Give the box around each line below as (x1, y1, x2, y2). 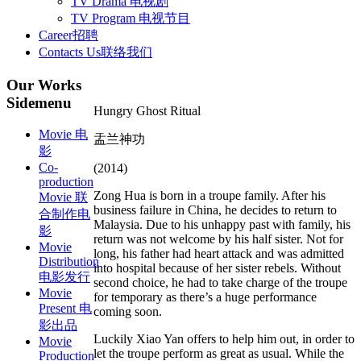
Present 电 (39, 301, 92, 316)
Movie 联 (39, 190, 88, 205)
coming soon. (93, 304, 162, 318)
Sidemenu (6, 93, 72, 111)
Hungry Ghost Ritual (93, 103, 201, 118)
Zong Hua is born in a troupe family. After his (93, 188, 326, 202)
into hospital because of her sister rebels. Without (93, 260, 341, 275)
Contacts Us (39, 45, 101, 59)
